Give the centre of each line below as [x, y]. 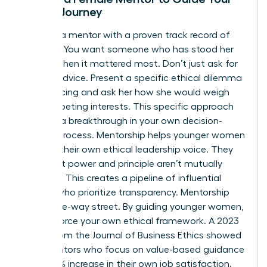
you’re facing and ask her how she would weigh [126, 92]
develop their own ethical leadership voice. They [128, 149]
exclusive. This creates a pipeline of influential [122, 178]
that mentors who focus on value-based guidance [133, 249]
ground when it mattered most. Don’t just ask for [130, 63]
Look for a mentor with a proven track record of [126, 35]
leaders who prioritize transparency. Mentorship [126, 192]
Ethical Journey [62, 12]
